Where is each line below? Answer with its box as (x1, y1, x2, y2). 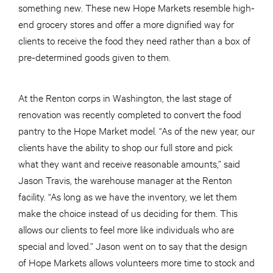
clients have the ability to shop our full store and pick (18, 140, 233, 154)
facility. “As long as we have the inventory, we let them (18, 190, 237, 203)
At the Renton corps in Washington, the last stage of (18, 91, 232, 104)
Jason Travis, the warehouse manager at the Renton (18, 173, 232, 186)
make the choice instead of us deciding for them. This (18, 206, 238, 219)
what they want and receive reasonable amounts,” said (18, 157, 240, 170)
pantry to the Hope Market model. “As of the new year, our (18, 124, 255, 137)
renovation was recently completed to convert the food (18, 107, 241, 121)
